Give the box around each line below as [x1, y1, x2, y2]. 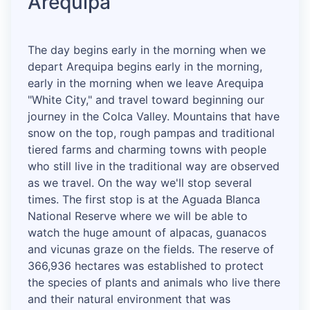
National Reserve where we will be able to [28, 209, 248, 224]
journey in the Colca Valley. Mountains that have [28, 109, 280, 124]
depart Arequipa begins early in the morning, [28, 60, 262, 74]
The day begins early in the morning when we [28, 43, 266, 57]
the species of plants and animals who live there [28, 275, 280, 290]
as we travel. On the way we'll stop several [28, 176, 252, 190]
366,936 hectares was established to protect [28, 259, 264, 273]
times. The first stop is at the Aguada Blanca [28, 192, 260, 207]
